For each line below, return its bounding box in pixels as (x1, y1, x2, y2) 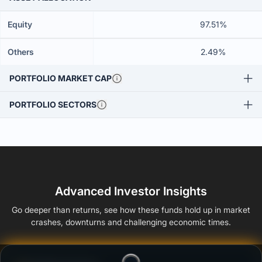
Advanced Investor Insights (55, 184, 207, 198)
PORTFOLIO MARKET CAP (9, 73, 112, 83)
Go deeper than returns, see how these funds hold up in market (12, 205, 250, 215)
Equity (8, 19, 32, 29)
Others (8, 47, 34, 57)
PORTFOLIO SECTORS (9, 99, 96, 109)
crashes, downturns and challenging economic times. (31, 217, 231, 227)
